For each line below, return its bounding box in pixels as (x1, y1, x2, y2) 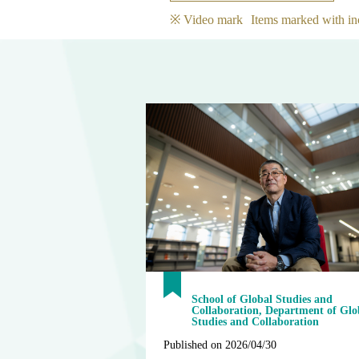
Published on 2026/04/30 (163, 339, 276, 352)
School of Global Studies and (192, 293, 333, 306)
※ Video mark (170, 13, 243, 26)
